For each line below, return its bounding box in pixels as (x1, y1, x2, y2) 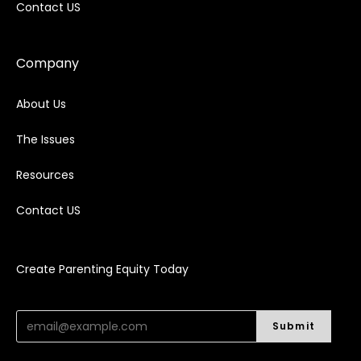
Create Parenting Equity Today (16, 261, 189, 278)
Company (16, 54, 79, 73)
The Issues (16, 131, 75, 148)
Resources (16, 167, 74, 184)
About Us (16, 96, 66, 113)
